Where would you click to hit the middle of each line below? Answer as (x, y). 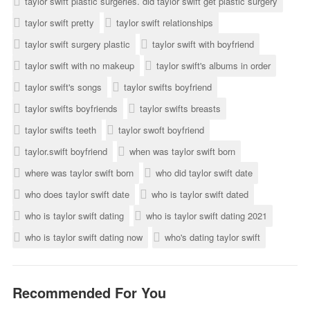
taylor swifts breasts (180, 108)
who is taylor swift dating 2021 (206, 215)
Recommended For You (89, 292)
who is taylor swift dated (200, 194)
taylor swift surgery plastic (77, 44)
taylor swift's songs (63, 86)
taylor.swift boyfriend (66, 151)
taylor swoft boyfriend (161, 129)
